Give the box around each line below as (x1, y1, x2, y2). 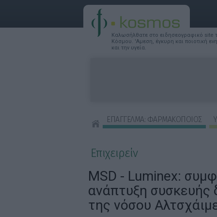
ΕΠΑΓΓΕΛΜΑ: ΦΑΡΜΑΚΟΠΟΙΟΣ (107, 115, 202, 124)
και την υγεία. (111, 45, 146, 51)
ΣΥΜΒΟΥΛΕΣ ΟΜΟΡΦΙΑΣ (99, 130, 175, 139)
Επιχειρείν (91, 146, 138, 160)
